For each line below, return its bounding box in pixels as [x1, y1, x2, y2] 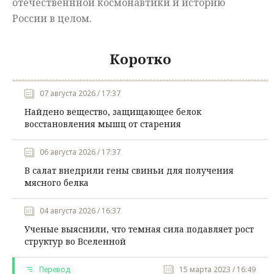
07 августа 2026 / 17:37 [40, 88, 120, 99]
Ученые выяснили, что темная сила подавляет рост [24, 223, 254, 235]
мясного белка [24, 177, 89, 189]
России [12, 12, 50, 26]
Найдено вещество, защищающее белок [24, 106, 201, 118]
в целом [50, 12, 89, 26]
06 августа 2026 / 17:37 [40, 147, 120, 158]
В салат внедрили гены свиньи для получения [24, 165, 234, 177]
